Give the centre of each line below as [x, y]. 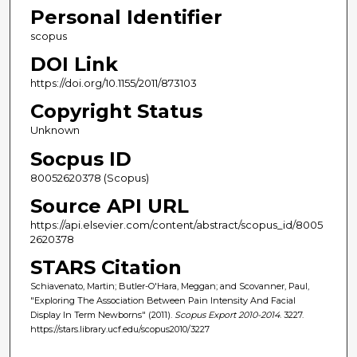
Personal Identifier [126, 18]
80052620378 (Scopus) [89, 177]
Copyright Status [116, 112]
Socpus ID [80, 159]
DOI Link [74, 65]
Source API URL [109, 206]
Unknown [55, 130]
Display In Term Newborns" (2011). [102, 314]
